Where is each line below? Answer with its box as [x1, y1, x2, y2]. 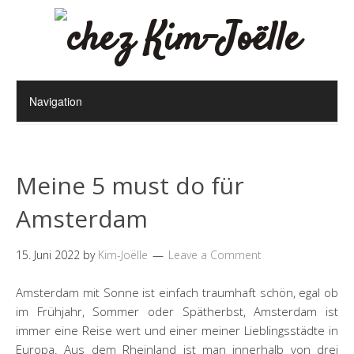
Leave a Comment [168, 247, 262, 262]
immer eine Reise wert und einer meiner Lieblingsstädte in [16, 322, 338, 338]
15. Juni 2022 [16, 247, 80, 262]
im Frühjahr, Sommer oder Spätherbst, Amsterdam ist [16, 303, 338, 319]
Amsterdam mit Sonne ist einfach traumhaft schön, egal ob [16, 284, 338, 300]
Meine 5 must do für [16, 169, 244, 201]
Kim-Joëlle [98, 247, 148, 262]
